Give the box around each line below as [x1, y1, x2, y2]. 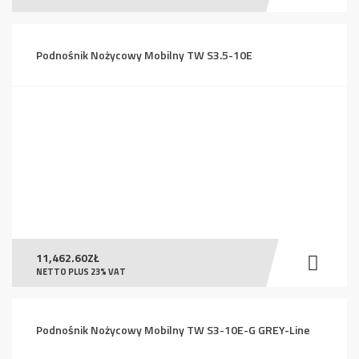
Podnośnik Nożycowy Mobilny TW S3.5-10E [36, 46, 252, 63]
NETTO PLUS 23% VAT [36, 264, 126, 278]
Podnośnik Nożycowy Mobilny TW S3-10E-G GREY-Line [36, 321, 310, 338]
